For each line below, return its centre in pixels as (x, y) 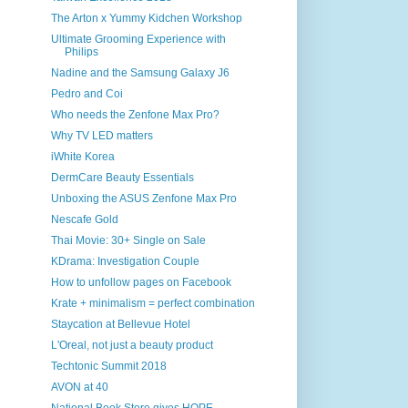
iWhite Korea (82, 157)
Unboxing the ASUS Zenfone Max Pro (143, 199)
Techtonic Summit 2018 (108, 366)
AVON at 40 (79, 387)
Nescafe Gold (84, 219)
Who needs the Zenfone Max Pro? (135, 115)
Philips (81, 52)
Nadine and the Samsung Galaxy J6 (140, 73)
